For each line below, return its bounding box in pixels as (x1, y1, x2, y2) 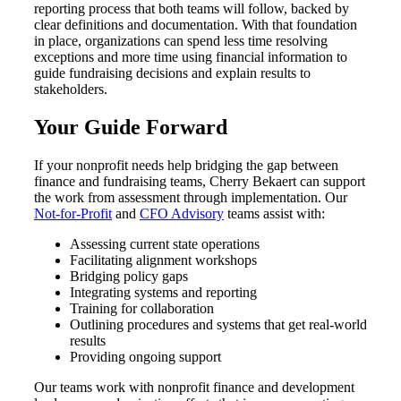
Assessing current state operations (70, 236, 260, 252)
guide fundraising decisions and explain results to (34, 65, 311, 81)
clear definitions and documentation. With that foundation (34, 17, 357, 33)
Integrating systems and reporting (70, 285, 257, 301)
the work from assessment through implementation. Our (34, 190, 347, 206)
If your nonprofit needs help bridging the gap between (34, 158, 338, 174)
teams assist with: (224, 206, 325, 222)
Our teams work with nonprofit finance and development (34, 380, 354, 396)
